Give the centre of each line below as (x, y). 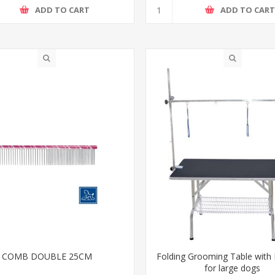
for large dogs (233, 268)
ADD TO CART (62, 10)
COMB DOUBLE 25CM (47, 256)
